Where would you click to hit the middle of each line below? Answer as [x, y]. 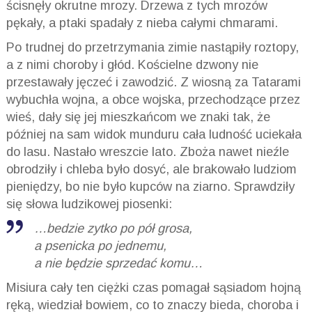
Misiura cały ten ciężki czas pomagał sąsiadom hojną [153, 287]
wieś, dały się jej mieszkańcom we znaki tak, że [138, 117]
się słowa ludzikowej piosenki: [89, 204]
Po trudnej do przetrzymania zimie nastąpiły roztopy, [152, 47]
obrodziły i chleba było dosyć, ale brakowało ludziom [151, 169]
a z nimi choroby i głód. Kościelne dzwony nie [132, 64]
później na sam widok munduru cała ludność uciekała [154, 134]
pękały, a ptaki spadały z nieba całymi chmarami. [142, 23]
